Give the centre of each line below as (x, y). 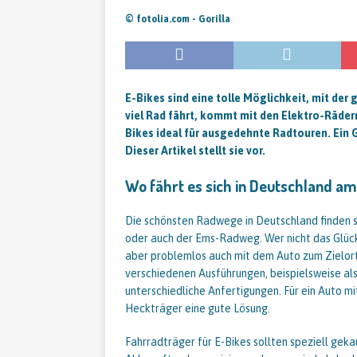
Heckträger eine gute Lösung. (198, 308)
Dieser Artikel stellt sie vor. (195, 151)
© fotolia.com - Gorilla (178, 19)
